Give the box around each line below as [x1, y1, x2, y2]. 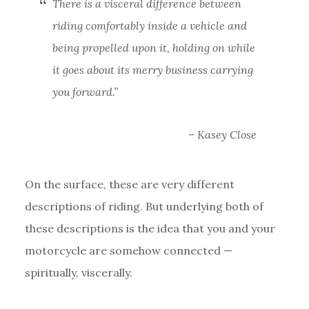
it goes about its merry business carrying [52, 62, 253, 77]
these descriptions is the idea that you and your [24, 221, 275, 235]
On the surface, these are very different [24, 177, 235, 191]
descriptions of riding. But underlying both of [24, 199, 263, 213]
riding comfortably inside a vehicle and [52, 18, 247, 32]
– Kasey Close [188, 127, 257, 141]
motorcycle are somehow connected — [24, 243, 232, 257]
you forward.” [52, 84, 118, 99]
